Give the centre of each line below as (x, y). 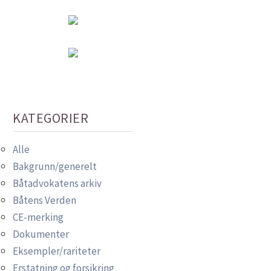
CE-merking (38, 217)
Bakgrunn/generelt (55, 166)
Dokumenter (41, 234)
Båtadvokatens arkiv (57, 183)
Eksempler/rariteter (57, 251)
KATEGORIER (51, 118)
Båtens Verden (44, 200)
